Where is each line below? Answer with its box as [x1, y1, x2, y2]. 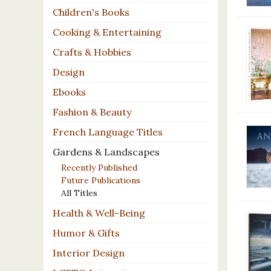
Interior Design [53, 246, 125, 259]
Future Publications [61, 175, 140, 186]
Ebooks [53, 86, 86, 99]
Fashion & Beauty [53, 106, 131, 119]
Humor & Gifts [53, 226, 120, 239]
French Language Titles [53, 126, 163, 139]
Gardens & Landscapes [53, 146, 160, 158]
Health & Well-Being [53, 206, 145, 219]
